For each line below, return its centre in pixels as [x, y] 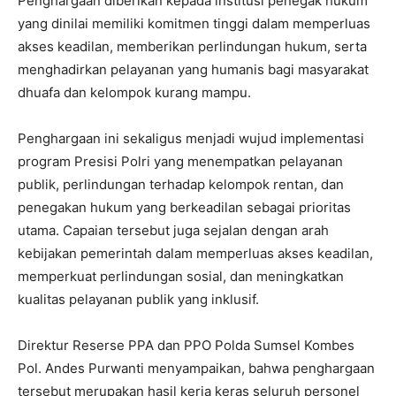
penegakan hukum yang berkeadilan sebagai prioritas [184, 207]
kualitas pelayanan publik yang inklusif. [138, 299]
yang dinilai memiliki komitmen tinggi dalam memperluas [194, 23]
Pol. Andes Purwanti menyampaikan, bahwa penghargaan [196, 368]
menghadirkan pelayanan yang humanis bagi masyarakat [193, 69]
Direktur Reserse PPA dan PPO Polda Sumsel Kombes [186, 345]
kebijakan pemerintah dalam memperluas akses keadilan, [195, 253]
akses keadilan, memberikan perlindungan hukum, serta [192, 46]
